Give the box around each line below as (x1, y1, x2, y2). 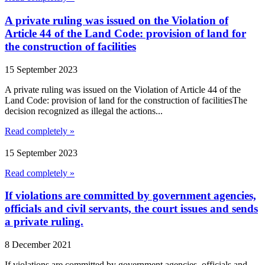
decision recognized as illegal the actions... (5, 105, 163, 116)
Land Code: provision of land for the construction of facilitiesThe (5, 95, 247, 105)
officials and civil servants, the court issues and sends (5, 202, 258, 215)
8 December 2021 (5, 239, 72, 250)
